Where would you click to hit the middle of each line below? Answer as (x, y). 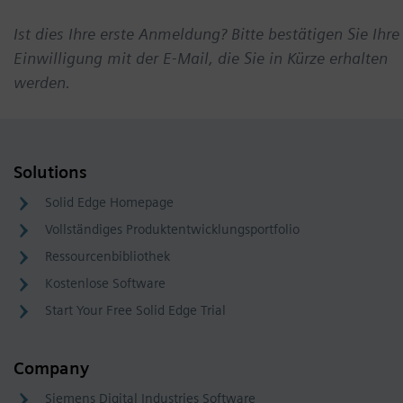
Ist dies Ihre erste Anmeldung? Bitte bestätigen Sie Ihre (206, 34)
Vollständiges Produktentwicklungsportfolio (172, 230)
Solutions (50, 173)
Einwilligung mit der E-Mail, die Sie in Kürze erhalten (201, 58)
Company (51, 369)
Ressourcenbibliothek (107, 257)
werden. (42, 83)
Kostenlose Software (105, 284)
